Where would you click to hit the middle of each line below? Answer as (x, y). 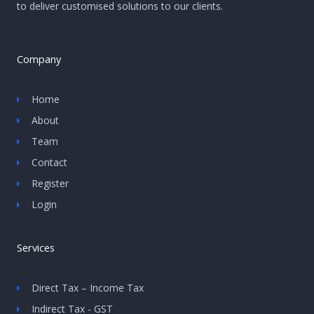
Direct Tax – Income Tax (88, 288)
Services (36, 248)
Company (39, 59)
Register (50, 184)
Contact (50, 163)
